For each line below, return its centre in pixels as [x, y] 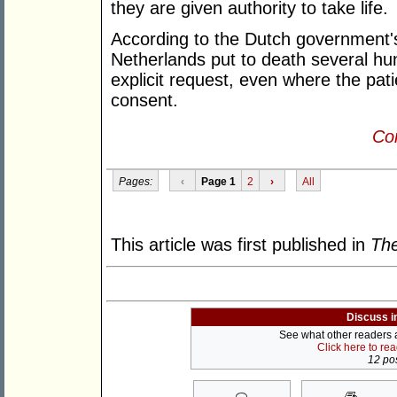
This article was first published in [241, 245]
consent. [144, 101]
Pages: [135, 181]
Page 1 [218, 181]
